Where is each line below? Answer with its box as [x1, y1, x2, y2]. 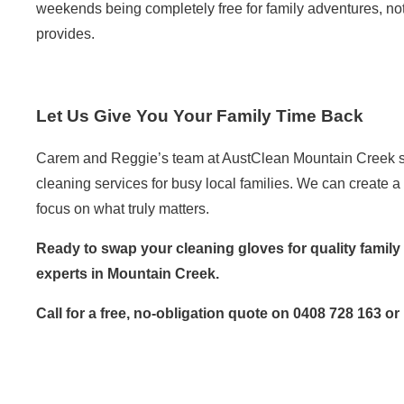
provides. [36, 26, 95, 42]
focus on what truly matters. [36, 200, 209, 216]
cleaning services [36, 175, 148, 191]
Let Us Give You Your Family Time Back [36, 106, 363, 125]
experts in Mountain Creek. [36, 265, 219, 281]
